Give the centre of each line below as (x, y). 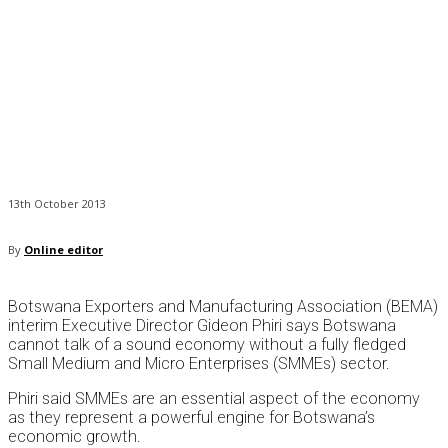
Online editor (63, 250)
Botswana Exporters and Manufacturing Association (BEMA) (223, 307)
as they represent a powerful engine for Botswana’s (191, 418)
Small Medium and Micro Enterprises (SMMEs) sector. (199, 364)
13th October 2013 (57, 204)
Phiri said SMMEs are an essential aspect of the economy (214, 399)
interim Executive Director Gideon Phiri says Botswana (202, 326)
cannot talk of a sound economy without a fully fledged (207, 345)
